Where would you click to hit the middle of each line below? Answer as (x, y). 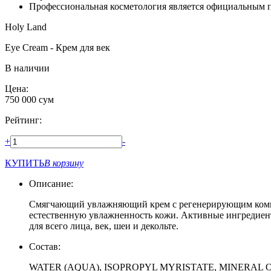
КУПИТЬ (24, 163)
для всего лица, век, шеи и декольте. (104, 226)
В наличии (27, 68)
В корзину (64, 163)
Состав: (45, 246)
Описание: (51, 183)
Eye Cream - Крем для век (57, 47)
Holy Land (26, 27)
